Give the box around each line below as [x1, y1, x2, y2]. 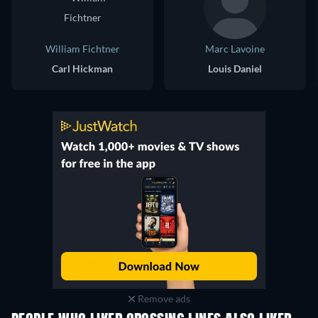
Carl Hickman [52, 62, 113, 75]
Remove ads [135, 292, 190, 305]
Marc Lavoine [205, 43, 265, 55]
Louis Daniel [208, 62, 262, 75]
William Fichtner [45, 43, 120, 55]
